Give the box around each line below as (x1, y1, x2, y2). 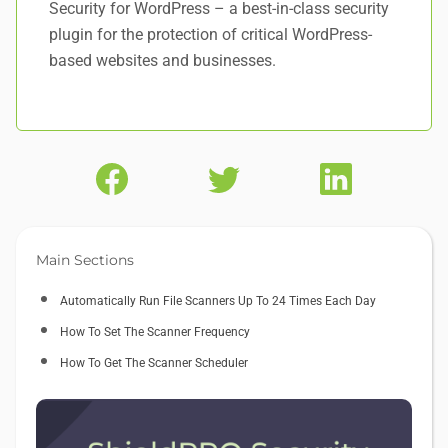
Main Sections (36, 250, 134, 269)
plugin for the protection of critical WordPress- (49, 24, 372, 44)
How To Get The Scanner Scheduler (60, 355, 248, 370)
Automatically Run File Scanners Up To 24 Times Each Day (60, 293, 376, 308)
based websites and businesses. (49, 50, 276, 70)
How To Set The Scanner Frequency (60, 324, 250, 339)
